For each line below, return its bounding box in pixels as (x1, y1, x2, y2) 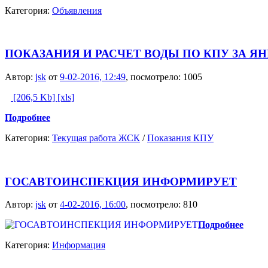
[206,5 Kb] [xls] (11, 92, 74, 102)
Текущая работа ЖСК (52, 132, 140, 143)
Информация (52, 240, 105, 251)
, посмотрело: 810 (126, 199, 197, 210)
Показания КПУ (147, 132, 214, 143)
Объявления (52, 5, 102, 16)
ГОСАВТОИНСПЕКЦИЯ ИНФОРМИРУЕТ (5, 175, 237, 188)
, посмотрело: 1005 (126, 71, 202, 82)
